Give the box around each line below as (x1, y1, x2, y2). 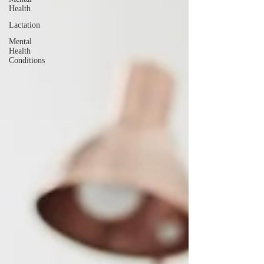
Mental (9, 37, 32, 46)
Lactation (9, 21, 40, 29)
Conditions (9, 56, 45, 65)
